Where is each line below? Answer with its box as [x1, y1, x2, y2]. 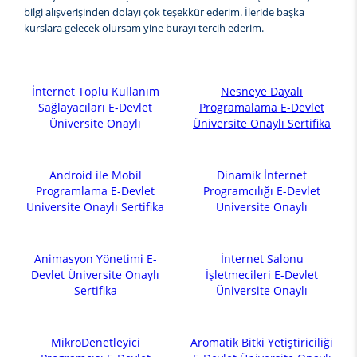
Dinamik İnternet [217, 167, 307, 183]
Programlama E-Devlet [36, 183, 155, 199]
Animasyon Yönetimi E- [33, 251, 157, 267]
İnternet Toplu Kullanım [31, 84, 159, 100]
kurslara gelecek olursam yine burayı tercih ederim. [24, 21, 264, 36]
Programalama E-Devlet [199, 100, 324, 116]
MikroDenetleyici [50, 335, 140, 351]
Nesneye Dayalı [221, 84, 303, 100]
